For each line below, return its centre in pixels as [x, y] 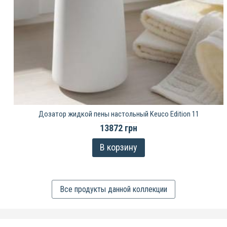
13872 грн [119, 128]
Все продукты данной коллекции [113, 189]
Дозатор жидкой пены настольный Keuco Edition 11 [119, 114]
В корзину [119, 147]
